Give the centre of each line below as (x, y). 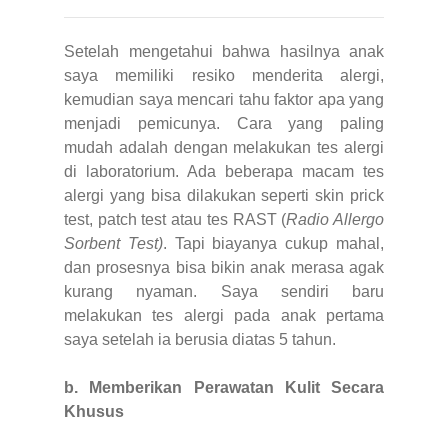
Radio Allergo (335, 219)
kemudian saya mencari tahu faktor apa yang (224, 99)
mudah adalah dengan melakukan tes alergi (224, 147)
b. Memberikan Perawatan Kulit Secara (224, 387)
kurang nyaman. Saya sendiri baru (224, 291)
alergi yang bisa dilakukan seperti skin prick (224, 195)
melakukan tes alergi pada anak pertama (224, 315)
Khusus (94, 411)
